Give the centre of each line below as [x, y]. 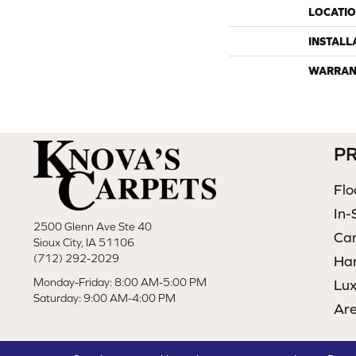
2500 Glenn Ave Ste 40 [93, 227]
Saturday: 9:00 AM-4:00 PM [104, 298]
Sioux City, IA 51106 [84, 243]
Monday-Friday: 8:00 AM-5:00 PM [120, 282]
